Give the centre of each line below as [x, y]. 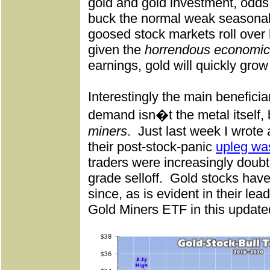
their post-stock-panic [152, 147]
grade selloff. [125, 178]
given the [116, 50]
